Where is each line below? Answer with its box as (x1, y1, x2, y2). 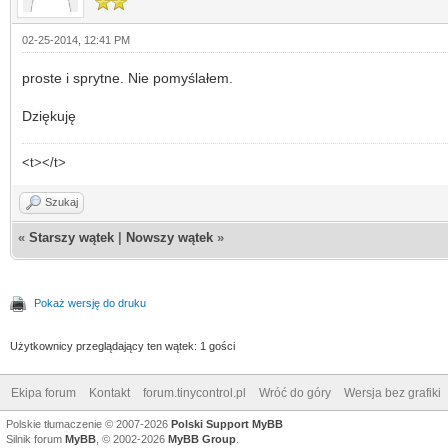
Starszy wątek (29, 229, 114, 245)
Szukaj (45, 195, 78, 208)
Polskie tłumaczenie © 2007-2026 (6, 417, 171, 430)
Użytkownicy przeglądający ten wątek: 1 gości (10, 339, 235, 352)
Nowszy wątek (126, 229, 213, 245)
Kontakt (89, 385, 130, 400)
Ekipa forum (11, 385, 76, 400)
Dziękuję (22, 107, 76, 124)
